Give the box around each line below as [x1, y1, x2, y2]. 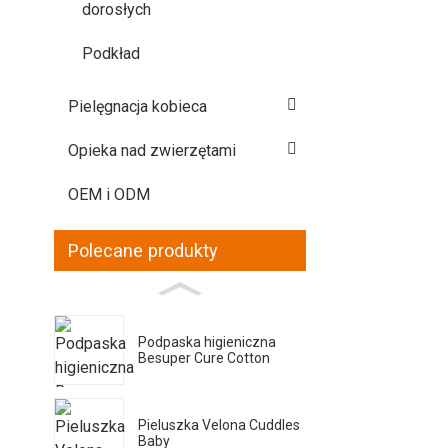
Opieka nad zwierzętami [68, 140, 237, 160]
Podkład [82, 43, 141, 63]
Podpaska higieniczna [138, 334, 277, 350]
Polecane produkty [68, 240, 219, 262]
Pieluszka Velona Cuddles [138, 417, 301, 434]
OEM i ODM [68, 184, 151, 204]
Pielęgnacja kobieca [68, 97, 208, 117]
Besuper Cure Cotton [138, 350, 271, 366]
